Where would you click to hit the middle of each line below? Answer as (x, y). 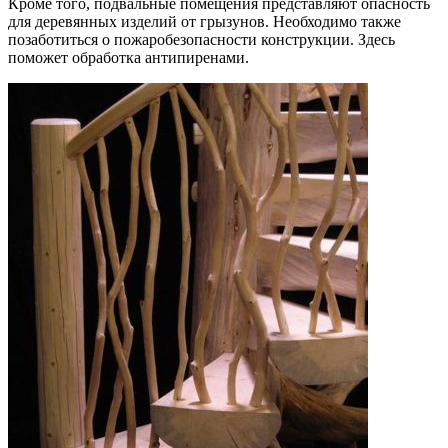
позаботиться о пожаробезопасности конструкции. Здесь (201, 39)
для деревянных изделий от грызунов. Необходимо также (204, 21)
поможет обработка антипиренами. (128, 57)
